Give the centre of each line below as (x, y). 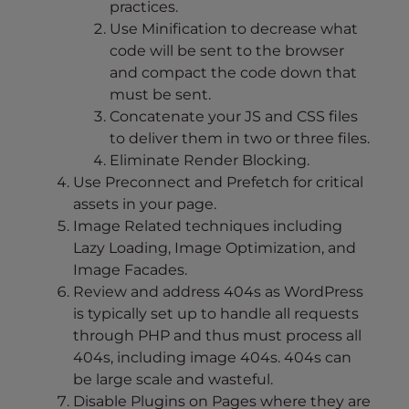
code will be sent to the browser (227, 51)
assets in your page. (145, 204)
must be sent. (160, 95)
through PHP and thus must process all (217, 336)
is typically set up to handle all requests (216, 314)
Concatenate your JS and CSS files (234, 117)
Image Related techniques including (208, 226)
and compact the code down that (233, 73)
